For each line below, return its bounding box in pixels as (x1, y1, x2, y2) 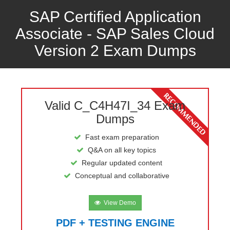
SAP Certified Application (29, 8, 201, 25)
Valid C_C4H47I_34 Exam (45, 99, 185, 112)
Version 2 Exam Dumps (34, 42, 196, 59)
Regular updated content (82, 159, 162, 167)
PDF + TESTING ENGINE (55, 217, 175, 228)
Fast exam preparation (85, 133, 159, 141)
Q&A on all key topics (88, 146, 156, 154)
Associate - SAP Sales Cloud (15, 25, 215, 42)
